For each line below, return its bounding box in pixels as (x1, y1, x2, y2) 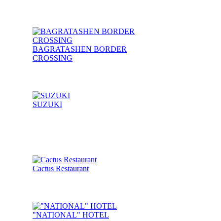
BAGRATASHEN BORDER (33, 45, 127, 54)
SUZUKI (33, 100, 62, 109)
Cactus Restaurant (33, 164, 89, 173)
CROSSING (33, 54, 73, 63)
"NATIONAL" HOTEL (33, 211, 109, 220)
